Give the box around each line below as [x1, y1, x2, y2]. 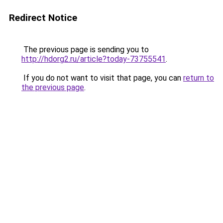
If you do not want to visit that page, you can [21, 73, 183, 83]
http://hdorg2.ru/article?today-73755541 [21, 54, 166, 64]
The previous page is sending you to [21, 45, 149, 54]
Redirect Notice [9, 12, 77, 23]
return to [183, 73, 214, 83]
